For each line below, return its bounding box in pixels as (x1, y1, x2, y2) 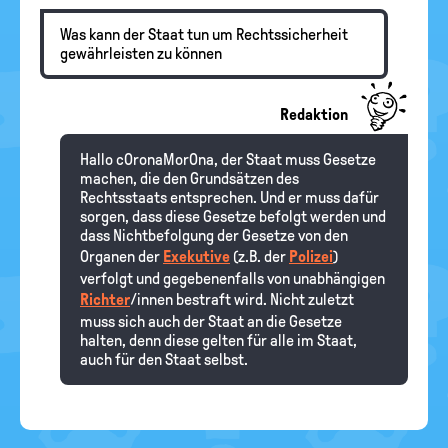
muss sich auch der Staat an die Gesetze (80, 313, 342, 330)
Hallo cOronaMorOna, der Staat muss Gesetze (80, 151, 376, 168)
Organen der (80, 248, 163, 265)
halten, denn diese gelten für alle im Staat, (80, 332, 357, 349)
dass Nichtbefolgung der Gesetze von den (80, 227, 348, 244)
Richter (80, 291, 130, 308)
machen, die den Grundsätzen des (80, 170, 299, 187)
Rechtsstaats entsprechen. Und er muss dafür (80, 189, 379, 206)
